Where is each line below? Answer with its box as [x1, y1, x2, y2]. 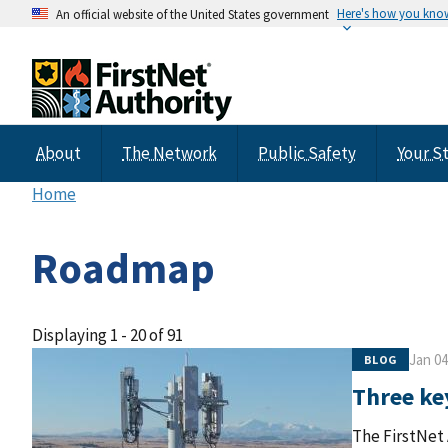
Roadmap [32, 241, 215, 296]
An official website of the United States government [56, 5, 329, 22]
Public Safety [258, 142, 356, 164]
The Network [122, 142, 217, 164]
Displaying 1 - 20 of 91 [32, 324, 183, 347]
